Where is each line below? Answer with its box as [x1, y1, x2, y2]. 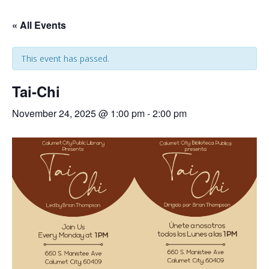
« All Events [12, 18, 66, 32]
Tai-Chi [12, 81, 60, 102]
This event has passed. [21, 53, 109, 65]
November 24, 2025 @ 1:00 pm [12, 106, 145, 121]
